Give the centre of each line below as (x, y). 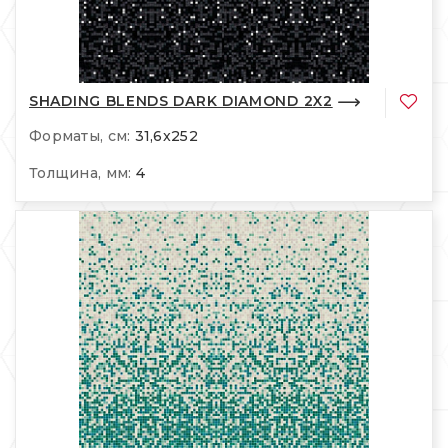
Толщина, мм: (80, 172)
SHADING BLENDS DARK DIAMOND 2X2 (181, 101)
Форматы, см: (80, 135)
